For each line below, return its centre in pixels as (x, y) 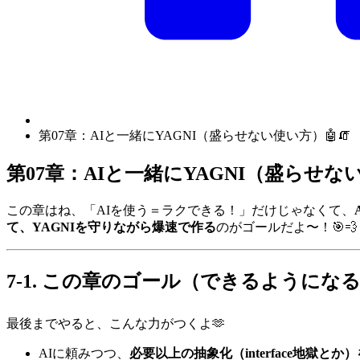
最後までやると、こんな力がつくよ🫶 (116, 323)
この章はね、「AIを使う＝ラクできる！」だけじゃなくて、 (180, 211)
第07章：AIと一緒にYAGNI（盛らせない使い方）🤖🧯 (194, 136)
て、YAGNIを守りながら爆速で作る (111, 227)
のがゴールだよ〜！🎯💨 (287, 227)
